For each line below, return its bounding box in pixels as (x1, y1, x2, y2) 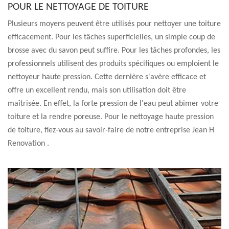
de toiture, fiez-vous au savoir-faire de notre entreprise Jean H (8, 126, 214, 134)
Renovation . (8, 140, 49, 148)
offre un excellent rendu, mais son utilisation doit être (8, 86, 186, 95)
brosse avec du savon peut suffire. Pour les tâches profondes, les (8, 47, 220, 55)
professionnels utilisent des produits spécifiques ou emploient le (8, 60, 219, 68)
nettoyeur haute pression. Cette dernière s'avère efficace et (8, 73, 206, 81)
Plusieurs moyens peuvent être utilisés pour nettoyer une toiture (8, 20, 221, 28)
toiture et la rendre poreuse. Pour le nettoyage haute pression (8, 113, 214, 121)
